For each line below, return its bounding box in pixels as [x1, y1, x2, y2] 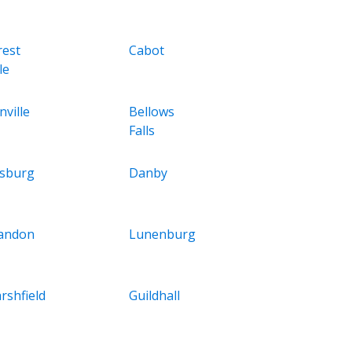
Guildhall [129, 286, 181, 304]
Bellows [129, 102, 175, 120]
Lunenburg [129, 225, 196, 243]
